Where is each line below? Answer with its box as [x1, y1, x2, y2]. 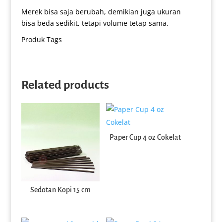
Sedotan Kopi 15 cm [30, 186, 91, 194]
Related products [21, 78, 109, 91]
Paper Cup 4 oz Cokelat [110, 133, 181, 141]
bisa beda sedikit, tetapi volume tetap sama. [21, 18, 168, 28]
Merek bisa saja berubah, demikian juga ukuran [21, 6, 181, 16]
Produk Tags [21, 34, 62, 44]
